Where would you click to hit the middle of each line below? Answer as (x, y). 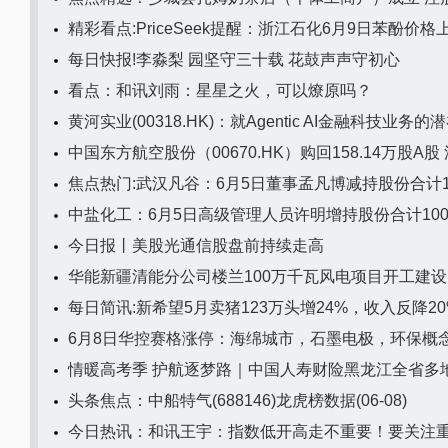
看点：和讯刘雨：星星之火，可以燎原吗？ (220, 90)
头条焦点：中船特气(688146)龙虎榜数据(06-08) (237, 400)
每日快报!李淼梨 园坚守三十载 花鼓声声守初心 (234, 59)
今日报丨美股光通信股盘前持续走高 (196, 245)
